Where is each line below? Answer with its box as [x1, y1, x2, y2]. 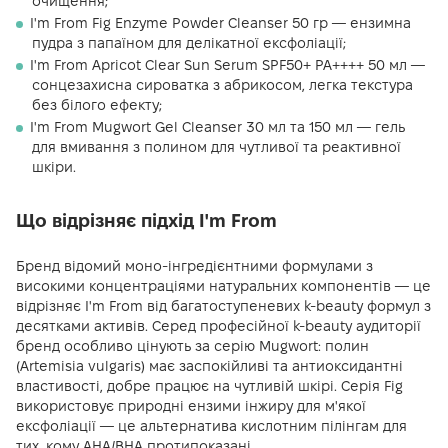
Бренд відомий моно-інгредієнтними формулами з [16, 258, 373, 274]
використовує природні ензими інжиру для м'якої [16, 398, 366, 414]
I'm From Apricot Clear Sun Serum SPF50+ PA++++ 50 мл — [30, 57, 425, 73]
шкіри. [32, 159, 76, 175]
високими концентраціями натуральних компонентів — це [16, 278, 431, 294]
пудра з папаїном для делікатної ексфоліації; [32, 35, 346, 51]
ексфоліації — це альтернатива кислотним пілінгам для [16, 418, 407, 434]
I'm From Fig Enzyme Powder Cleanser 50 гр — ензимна [30, 15, 411, 31]
